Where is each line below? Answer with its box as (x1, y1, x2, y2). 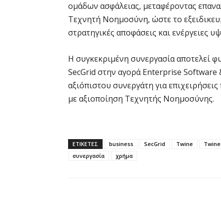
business (109, 140, 133, 147)
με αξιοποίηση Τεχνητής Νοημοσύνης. (68, 93, 214, 104)
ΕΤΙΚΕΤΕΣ (73, 140, 98, 147)
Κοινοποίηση (93, 212, 130, 220)
